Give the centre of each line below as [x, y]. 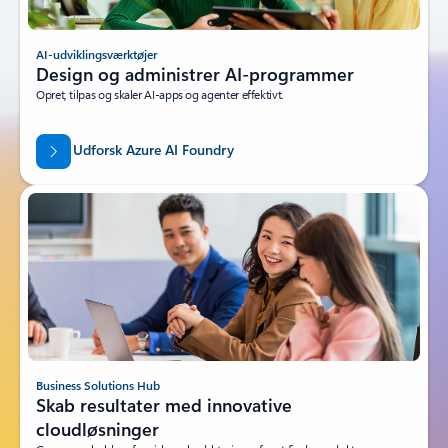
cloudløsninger [97, 428]
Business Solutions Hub [98, 384]
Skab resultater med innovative [164, 404]
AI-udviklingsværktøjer [96, 53]
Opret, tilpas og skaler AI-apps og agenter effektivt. [160, 93]
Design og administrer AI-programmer [195, 73]
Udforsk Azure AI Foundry [152, 150]
